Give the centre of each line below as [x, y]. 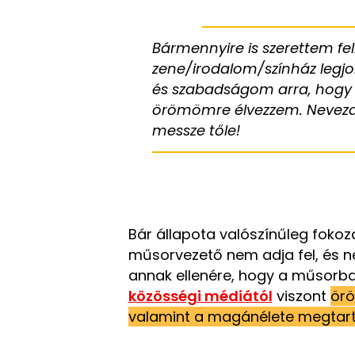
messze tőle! [196, 130]
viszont [301, 296]
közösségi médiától [200, 296]
